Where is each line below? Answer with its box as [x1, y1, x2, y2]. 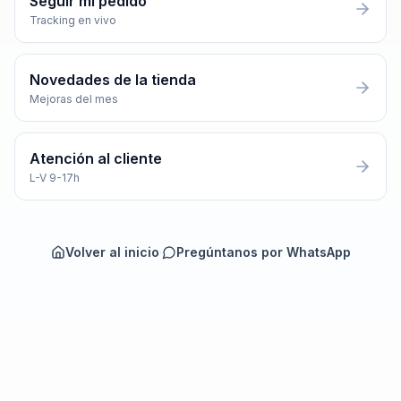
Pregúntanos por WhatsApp [175, 244, 351, 260]
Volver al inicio [64, 244, 159, 260]
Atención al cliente [30, 149, 162, 167]
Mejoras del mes [30, 92, 118, 106]
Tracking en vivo [30, 13, 116, 27]
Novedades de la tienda [30, 71, 196, 89]
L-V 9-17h [30, 171, 80, 184]
